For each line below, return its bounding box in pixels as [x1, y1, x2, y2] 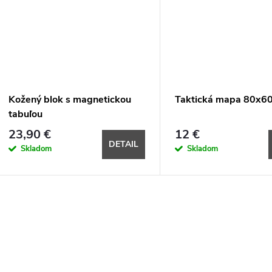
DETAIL [109, 138, 138, 150]
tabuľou [8, 107, 42, 121]
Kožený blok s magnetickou [8, 93, 131, 107]
